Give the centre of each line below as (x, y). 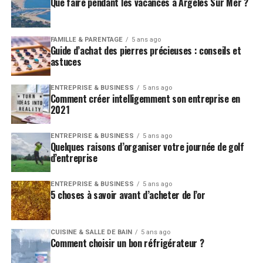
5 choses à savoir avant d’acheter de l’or (128, 195)
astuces (66, 61)
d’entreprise (74, 158)
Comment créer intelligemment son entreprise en (145, 98)
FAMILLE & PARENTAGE (86, 39)
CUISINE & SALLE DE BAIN (91, 232)
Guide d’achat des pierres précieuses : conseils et (146, 50)
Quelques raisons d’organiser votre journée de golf (147, 146)
